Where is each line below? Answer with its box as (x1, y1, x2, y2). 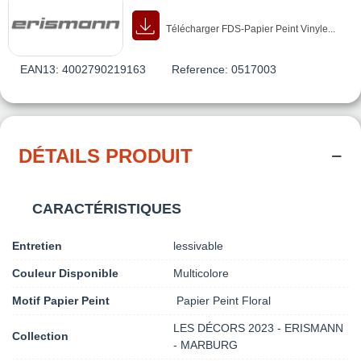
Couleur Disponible (12, 266, 118, 280)
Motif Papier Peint (12, 293, 110, 307)
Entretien (12, 239, 62, 252)
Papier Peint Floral (173, 293, 274, 307)
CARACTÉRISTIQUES (32, 200, 181, 217)
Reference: (172, 62, 228, 76)
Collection (12, 330, 68, 343)
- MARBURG (173, 338, 238, 351)
